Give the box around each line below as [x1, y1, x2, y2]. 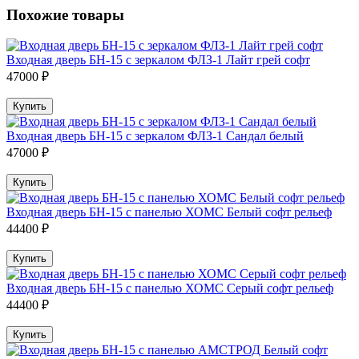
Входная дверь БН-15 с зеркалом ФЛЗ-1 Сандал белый [6, 129, 304, 143]
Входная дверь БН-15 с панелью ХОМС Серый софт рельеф [6, 281, 333, 296]
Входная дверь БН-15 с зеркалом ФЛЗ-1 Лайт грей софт [6, 53, 310, 67]
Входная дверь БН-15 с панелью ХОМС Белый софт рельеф [6, 205, 332, 220]
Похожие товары [6, 6, 124, 23]
